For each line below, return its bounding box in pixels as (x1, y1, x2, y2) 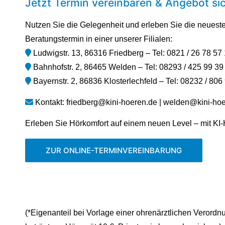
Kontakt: (33, 97, 66, 106)
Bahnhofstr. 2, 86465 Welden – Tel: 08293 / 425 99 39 (31, 63, 223, 72)
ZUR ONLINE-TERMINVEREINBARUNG (46, 146, 182, 156)
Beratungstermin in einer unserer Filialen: (25, 35, 172, 44)
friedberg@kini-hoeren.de (66, 97, 157, 106)
